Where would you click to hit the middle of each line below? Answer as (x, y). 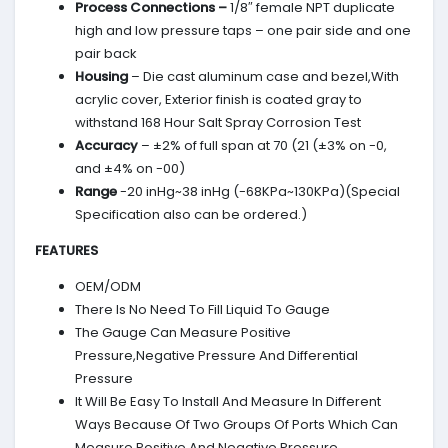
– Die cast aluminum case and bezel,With (263, 77)
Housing (101, 77)
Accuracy (106, 146)
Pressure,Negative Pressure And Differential (216, 356)
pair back (106, 54)
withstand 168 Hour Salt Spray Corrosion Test (218, 123)
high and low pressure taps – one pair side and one (243, 31)
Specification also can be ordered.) (191, 215)
